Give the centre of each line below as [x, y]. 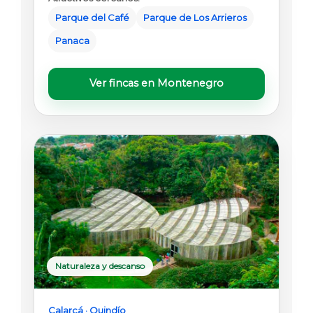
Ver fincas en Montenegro [156, 83]
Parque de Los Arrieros [195, 17]
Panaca [72, 40]
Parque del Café [92, 17]
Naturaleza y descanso [100, 265]
